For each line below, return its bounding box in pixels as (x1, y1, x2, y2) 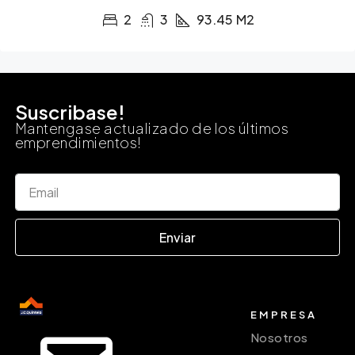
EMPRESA (250, 307, 317, 321)
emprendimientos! (14, 133, 142, 152)
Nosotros (250, 329, 308, 345)
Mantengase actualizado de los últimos (14, 119, 289, 138)
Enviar (159, 228, 196, 246)
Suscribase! (14, 100, 125, 124)
